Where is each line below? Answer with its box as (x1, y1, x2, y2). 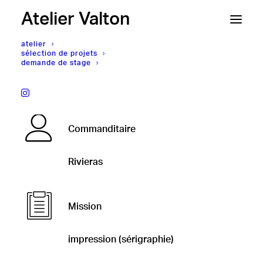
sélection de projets (21, 50, 97, 57)
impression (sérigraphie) (68, 235, 174, 244)
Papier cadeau (65, 81, 134, 92)
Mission (68, 202, 102, 211)
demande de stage (21, 59, 91, 66)
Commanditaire (68, 124, 136, 134)
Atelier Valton (21, 11, 130, 28)
